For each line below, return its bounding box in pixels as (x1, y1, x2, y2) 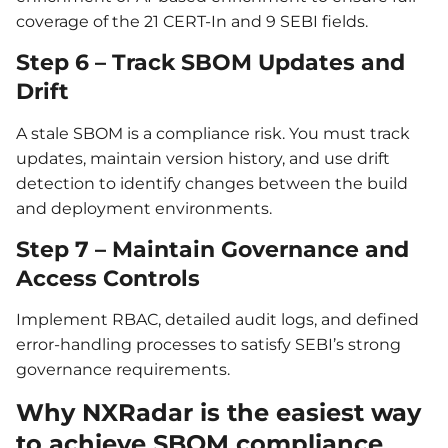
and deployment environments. (16, 198, 272, 218)
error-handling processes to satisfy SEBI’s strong (16, 335, 401, 355)
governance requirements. (16, 360, 230, 380)
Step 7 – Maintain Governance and (16, 235, 409, 263)
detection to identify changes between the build (16, 173, 408, 193)
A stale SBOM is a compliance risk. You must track (16, 123, 410, 143)
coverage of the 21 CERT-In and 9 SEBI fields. (16, 11, 368, 31)
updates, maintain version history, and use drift (16, 148, 390, 168)
